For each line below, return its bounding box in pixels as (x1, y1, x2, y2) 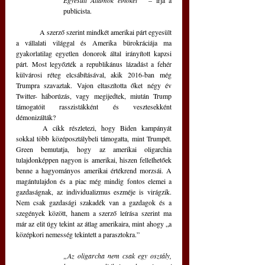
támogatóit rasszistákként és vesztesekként (16, 102, 172, 112)
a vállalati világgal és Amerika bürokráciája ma (16, 38, 172, 48)
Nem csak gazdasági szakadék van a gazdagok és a (16, 198, 172, 208)
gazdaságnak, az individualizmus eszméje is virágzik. (16, 187, 172, 197)
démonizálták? (16, 112, 56, 122)
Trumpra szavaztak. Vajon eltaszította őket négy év (16, 80, 172, 91)
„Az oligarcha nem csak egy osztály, (63, 251, 172, 261)
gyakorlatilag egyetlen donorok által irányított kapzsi (16, 49, 172, 59)
